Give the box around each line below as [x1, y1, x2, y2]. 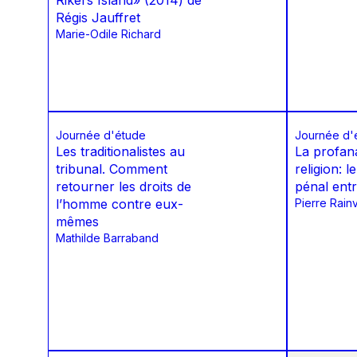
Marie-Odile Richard [56, 27, 161, 41]
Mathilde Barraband [56, 231, 159, 245]
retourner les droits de [56, 178, 191, 195]
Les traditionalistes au [56, 143, 185, 160]
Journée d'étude [56, 128, 146, 143]
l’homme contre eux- [56, 196, 183, 213]
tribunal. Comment [56, 161, 167, 178]
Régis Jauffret [56, 10, 140, 26]
